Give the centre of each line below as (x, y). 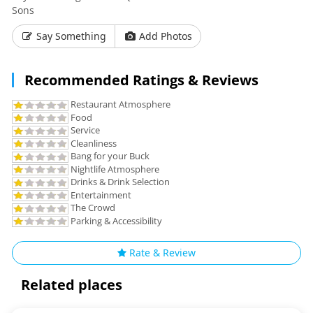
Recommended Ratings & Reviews (141, 80)
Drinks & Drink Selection (119, 182)
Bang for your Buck (109, 156)
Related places (72, 285)
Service (84, 130)
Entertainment (100, 195)
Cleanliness (93, 143)
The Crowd (92, 208)
